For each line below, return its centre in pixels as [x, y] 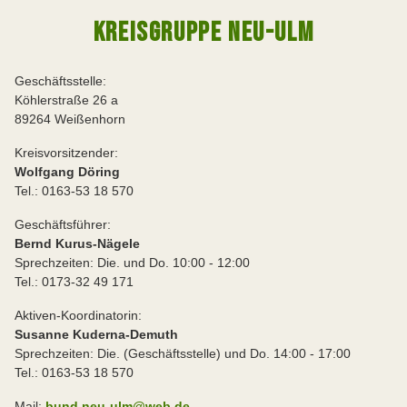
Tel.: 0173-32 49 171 [74, 281]
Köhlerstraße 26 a [66, 99]
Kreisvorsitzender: [66, 152]
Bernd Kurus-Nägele [77, 243]
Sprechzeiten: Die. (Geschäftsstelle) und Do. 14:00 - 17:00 [183, 353]
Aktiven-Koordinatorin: [80, 315]
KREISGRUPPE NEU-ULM [203, 32]
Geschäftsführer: [63, 224]
